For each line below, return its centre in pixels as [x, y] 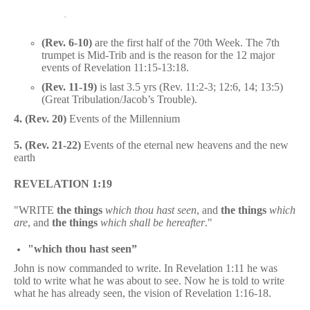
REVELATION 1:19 [63, 183]
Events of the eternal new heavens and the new [186, 145]
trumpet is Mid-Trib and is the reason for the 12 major [158, 55]
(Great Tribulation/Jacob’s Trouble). [119, 99]
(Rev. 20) [46, 118]
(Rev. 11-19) [69, 86]
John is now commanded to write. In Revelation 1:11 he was [146, 268]
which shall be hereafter [153, 222]
